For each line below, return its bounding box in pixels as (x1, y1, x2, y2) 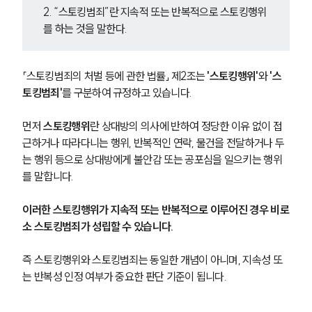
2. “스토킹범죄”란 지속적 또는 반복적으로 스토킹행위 (43, 4, 267, 19)
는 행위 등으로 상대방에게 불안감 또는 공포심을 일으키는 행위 (22, 152, 282, 166)
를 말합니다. (22, 169, 74, 183)
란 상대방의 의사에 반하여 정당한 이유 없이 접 (89, 118, 282, 133)
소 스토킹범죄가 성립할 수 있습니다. (22, 219, 175, 233)
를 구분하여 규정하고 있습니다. (61, 85, 192, 100)
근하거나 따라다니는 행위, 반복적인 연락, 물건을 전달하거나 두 (22, 135, 285, 150)
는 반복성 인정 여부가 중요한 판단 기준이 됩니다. (22, 269, 227, 283)
